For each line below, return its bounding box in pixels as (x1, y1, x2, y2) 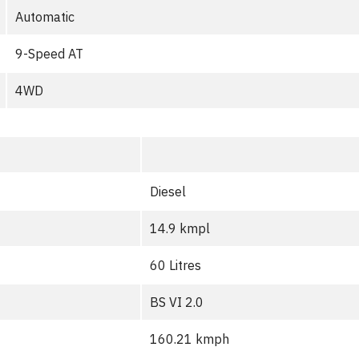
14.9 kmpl (150, 220, 210, 236)
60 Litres (150, 257, 201, 273)
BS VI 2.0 (150, 294, 204, 310)
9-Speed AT (15, 46, 83, 62)
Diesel (150, 184, 186, 200)
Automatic (15, 9, 75, 25)
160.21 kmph (150, 331, 229, 347)
